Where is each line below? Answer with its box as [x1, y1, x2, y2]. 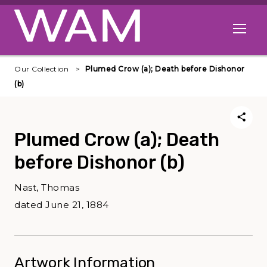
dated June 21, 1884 [14, 199, 109, 211]
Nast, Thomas [14, 182, 79, 194]
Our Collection [14, 64, 69, 74]
